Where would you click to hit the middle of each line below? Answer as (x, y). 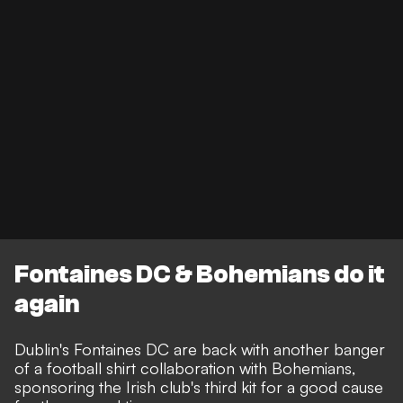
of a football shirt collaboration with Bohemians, (185, 368)
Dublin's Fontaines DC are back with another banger (200, 349)
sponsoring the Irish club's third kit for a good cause (199, 387)
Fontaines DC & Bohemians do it (200, 274)
